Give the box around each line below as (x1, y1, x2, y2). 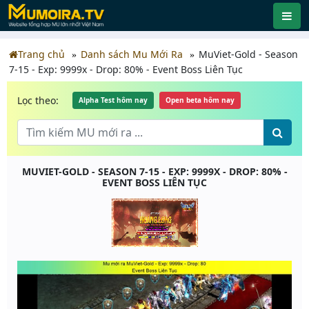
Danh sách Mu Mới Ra (81, 48, 183, 61)
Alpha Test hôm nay (79, 95, 148, 105)
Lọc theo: (17, 93, 59, 107)
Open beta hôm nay (166, 95, 235, 105)
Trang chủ (18, 48, 65, 61)
